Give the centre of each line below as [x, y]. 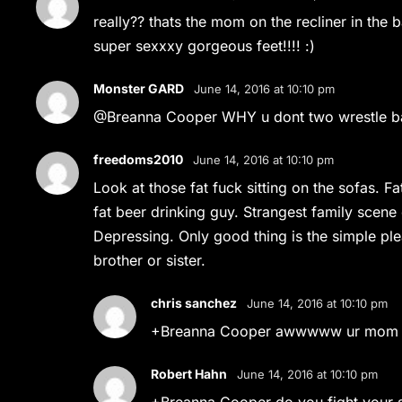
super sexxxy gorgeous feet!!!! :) [205, 46]
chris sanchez [194, 303]
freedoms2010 [139, 159]
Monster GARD [139, 88]
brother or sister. [150, 260]
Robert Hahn [189, 374]
